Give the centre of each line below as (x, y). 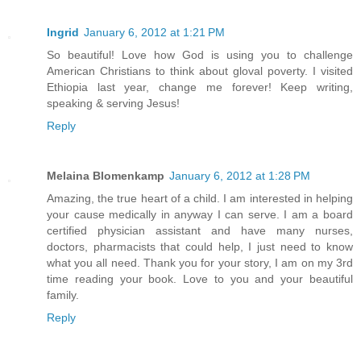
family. (63, 295)
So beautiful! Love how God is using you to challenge (200, 54)
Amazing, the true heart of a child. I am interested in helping (200, 198)
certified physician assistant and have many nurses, (200, 230)
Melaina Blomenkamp (106, 175)
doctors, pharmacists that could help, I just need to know (200, 246)
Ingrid (63, 32)
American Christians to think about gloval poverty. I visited (200, 71)
